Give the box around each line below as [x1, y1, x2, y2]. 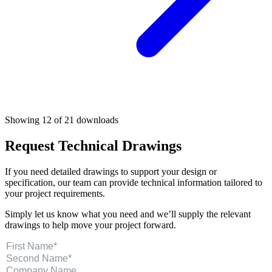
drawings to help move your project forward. [5, 219, 176, 230]
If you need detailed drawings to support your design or [5, 166, 217, 177]
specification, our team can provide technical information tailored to [5, 177, 262, 188]
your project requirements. [5, 188, 105, 199]
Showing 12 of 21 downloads [5, 114, 118, 125]
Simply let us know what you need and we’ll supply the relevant [5, 208, 251, 219]
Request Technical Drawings [5, 137, 182, 154]
